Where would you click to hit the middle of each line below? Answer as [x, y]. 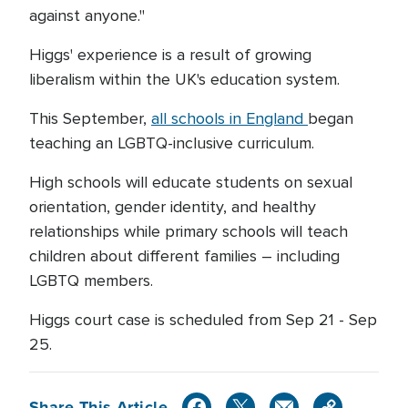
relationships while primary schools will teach [189, 231]
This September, [90, 118]
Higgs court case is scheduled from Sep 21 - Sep [203, 320]
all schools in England [229, 118]
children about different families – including [184, 256]
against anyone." [87, 15]
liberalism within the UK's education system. [184, 79]
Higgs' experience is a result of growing [170, 55]
